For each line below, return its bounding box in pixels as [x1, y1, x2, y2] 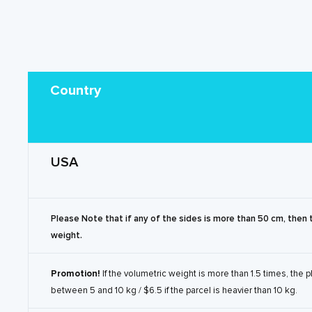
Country [50, 81, 101, 99]
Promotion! [51, 267, 102, 279]
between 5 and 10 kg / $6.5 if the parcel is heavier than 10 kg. [51, 284, 297, 296]
